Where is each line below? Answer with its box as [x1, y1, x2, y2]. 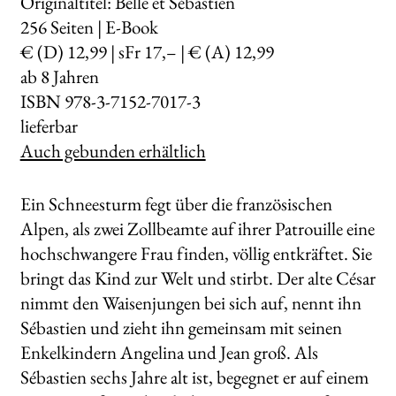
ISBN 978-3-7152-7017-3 [19, 88, 201, 113]
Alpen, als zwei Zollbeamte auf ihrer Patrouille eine [19, 216, 375, 240]
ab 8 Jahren [19, 64, 99, 88]
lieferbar [19, 113, 78, 138]
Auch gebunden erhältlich [19, 138, 206, 163]
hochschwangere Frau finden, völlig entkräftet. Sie [19, 240, 372, 265]
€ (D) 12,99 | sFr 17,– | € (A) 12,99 [19, 39, 274, 64]
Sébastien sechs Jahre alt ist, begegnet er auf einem [19, 364, 369, 389]
